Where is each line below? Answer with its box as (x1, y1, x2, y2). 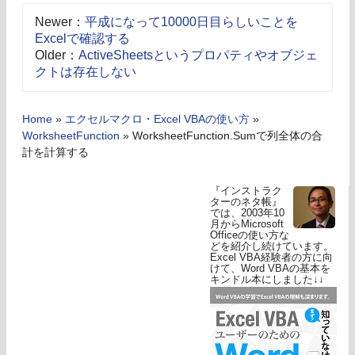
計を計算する (22, 146, 89, 158)
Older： (35, 48, 78, 63)
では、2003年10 (210, 206, 284, 219)
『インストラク (210, 184, 282, 197)
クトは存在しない (35, 65, 136, 79)
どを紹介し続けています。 (210, 239, 334, 252)
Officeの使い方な (210, 228, 289, 241)
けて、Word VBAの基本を (210, 261, 330, 274)
